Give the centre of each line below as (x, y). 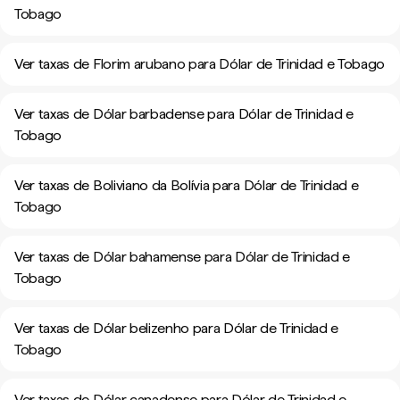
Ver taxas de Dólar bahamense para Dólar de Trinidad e (183, 257)
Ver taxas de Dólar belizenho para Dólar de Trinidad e (177, 328)
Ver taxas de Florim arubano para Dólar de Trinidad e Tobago (200, 64)
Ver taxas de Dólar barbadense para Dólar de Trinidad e (184, 114)
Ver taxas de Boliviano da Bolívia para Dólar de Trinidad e (187, 185)
